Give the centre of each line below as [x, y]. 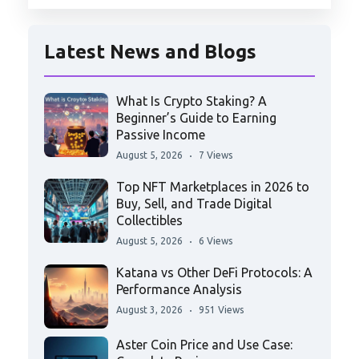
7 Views [216, 155]
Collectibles [149, 221]
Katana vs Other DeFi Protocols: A [214, 273]
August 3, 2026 [149, 310]
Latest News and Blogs [150, 52]
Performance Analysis [179, 290]
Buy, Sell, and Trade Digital [194, 204]
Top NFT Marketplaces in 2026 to [213, 187]
